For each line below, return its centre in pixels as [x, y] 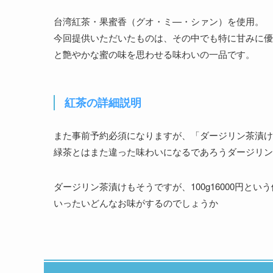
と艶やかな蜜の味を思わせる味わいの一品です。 [154, 54]
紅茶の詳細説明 [103, 102]
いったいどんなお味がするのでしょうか [136, 202]
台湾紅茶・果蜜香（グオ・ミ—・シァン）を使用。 [159, 21]
